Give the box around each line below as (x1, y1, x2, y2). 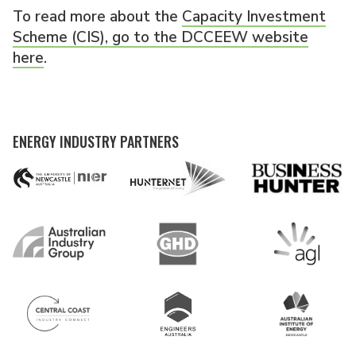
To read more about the (13, 6, 182, 27)
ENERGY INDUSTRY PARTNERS (13, 130, 179, 152)
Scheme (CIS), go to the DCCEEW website (13, 26, 308, 48)
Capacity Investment (182, 6, 326, 27)
